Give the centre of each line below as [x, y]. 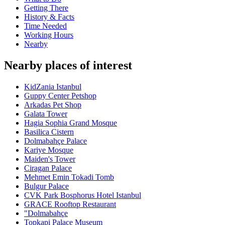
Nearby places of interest [68, 66]
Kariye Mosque [49, 150]
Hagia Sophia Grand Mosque [71, 123]
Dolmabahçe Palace [55, 141]
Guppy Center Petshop [60, 96]
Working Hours [49, 35]
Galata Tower [46, 114]
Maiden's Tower [50, 159]
